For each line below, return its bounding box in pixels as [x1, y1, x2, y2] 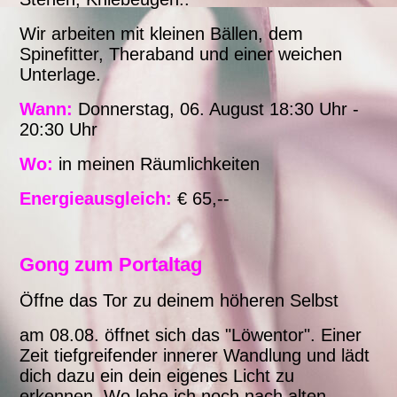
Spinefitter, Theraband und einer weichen [19, 44, 343, 65]
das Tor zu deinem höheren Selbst [69, 291, 339, 311]
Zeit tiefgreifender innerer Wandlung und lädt [19, 346, 370, 366]
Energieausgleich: [19, 189, 173, 209]
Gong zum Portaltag [19, 253, 203, 276]
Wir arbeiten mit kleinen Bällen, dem [19, 24, 304, 44]
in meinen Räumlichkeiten [53, 154, 266, 175]
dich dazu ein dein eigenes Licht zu [19, 366, 295, 386]
